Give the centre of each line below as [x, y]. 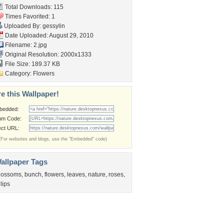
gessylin [54, 26]
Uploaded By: [22, 26]
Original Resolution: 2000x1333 [47, 54]
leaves [76, 174]
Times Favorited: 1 [29, 16]
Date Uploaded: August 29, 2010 [48, 35]
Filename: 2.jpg [25, 45]
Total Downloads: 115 [33, 7]
